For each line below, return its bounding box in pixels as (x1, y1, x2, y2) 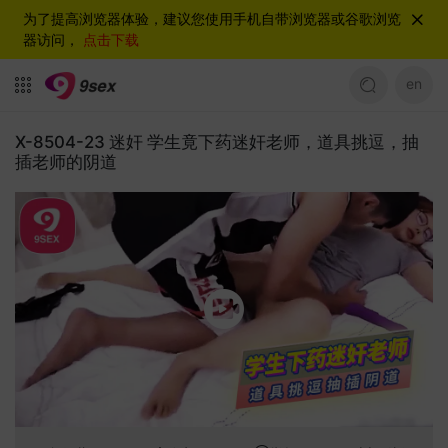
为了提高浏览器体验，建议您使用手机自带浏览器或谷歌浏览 (23, 10, 402, 28)
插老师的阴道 (15, 151, 117, 172)
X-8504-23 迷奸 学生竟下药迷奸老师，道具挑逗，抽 (15, 131, 419, 152)
